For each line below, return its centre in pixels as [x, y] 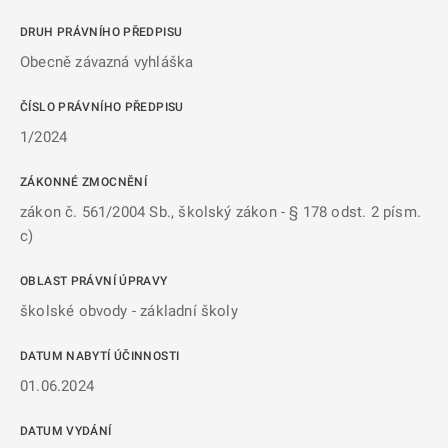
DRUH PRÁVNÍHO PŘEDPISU [101, 32]
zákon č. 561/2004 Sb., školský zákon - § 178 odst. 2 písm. [220, 212]
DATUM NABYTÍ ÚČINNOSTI [100, 356]
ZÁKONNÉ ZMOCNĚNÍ [83, 182]
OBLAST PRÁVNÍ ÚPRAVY [94, 281]
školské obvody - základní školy [129, 311]
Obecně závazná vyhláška [107, 62]
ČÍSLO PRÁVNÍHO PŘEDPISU [102, 107]
